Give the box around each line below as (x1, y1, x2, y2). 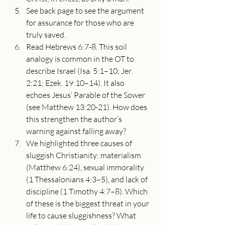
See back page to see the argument (26, 6, 146, 16)
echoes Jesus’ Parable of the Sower (26, 90, 147, 100)
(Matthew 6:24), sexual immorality (26, 162, 146, 172)
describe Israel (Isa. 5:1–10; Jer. (26, 66, 134, 76)
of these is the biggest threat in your (26, 198, 151, 208)
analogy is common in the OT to (26, 54, 136, 64)
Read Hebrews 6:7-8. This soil (26, 42, 129, 52)
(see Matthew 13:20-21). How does (26, 102, 149, 112)
